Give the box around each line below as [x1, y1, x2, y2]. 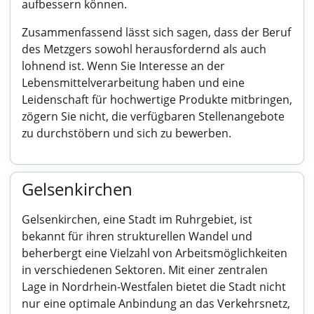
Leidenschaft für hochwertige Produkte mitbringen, [22, 92, 292, 107]
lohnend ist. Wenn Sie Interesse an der [22, 58, 225, 74]
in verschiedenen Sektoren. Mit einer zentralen [22, 262, 268, 278]
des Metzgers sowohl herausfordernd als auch [22, 41, 266, 57]
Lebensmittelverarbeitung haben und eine [22, 75, 245, 90]
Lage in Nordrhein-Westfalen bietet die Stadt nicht [22, 279, 286, 294]
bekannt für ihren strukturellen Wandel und [22, 228, 252, 244]
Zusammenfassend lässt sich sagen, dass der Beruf [22, 25, 291, 40]
